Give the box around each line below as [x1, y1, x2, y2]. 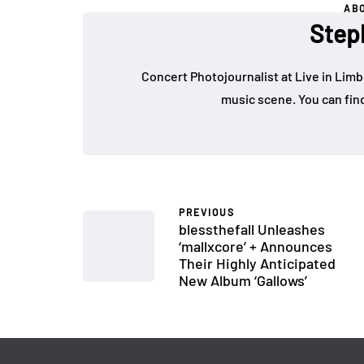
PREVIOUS [179, 206, 235, 218]
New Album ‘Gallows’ [179, 271, 307, 289]
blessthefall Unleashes [179, 219, 325, 238]
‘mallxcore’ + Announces [179, 236, 332, 255]
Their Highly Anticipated [179, 253, 336, 272]
